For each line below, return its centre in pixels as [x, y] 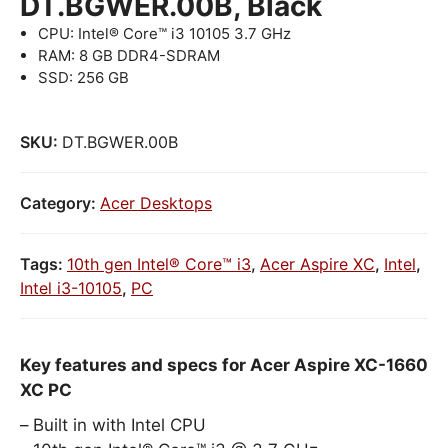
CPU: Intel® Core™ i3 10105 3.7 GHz [164, 33]
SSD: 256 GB [83, 77]
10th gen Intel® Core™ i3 [159, 263]
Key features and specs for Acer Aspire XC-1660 [224, 364]
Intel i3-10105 [71, 287]
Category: [60, 202]
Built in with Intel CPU [119, 424]
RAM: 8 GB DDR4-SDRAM [129, 55]
